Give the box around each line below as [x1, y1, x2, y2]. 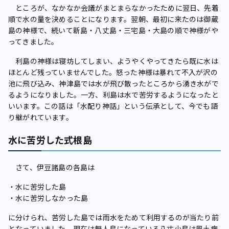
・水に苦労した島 [8, 181, 66, 192]
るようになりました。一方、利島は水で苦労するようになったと [8, 89, 219, 100]
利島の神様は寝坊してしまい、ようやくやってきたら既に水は [8, 55, 218, 66]
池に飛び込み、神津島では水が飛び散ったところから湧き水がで [8, 78, 219, 88]
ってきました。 [8, 36, 59, 47]
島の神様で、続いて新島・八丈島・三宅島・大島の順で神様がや [8, 25, 218, 35]
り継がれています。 [8, 111, 73, 122]
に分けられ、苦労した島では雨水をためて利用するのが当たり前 [8, 212, 219, 222]
